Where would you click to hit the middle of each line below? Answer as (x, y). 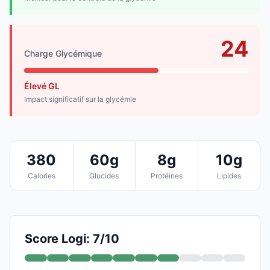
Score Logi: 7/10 (72, 238)
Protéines (166, 175)
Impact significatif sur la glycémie (80, 99)
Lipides (229, 175)
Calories (41, 175)
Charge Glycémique (63, 53)
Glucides (104, 175)
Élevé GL (42, 86)
